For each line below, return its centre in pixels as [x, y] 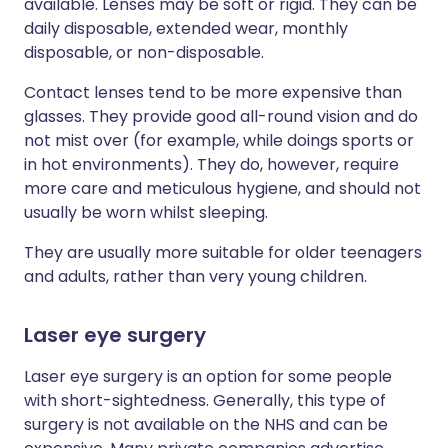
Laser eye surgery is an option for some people [208, 377]
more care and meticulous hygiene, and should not [222, 189]
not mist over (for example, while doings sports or [219, 141]
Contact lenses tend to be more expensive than [213, 93]
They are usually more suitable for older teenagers [223, 253]
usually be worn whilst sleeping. [146, 213]
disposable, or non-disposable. [144, 53]
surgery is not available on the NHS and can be [206, 425]
